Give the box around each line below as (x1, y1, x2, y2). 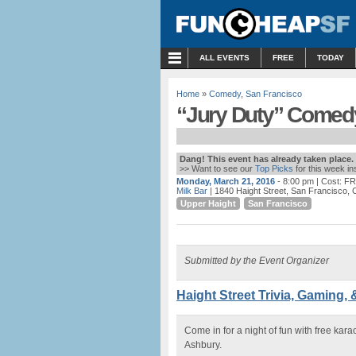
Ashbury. (184, 339, 222, 350)
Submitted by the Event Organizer (184, 255, 329, 266)
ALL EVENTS (199, 53, 250, 62)
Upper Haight (180, 199, 236, 208)
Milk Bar (176, 186, 207, 195)
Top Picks (255, 164, 293, 173)
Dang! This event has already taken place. (180, 154, 354, 164)
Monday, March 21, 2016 (176, 176, 275, 186)
